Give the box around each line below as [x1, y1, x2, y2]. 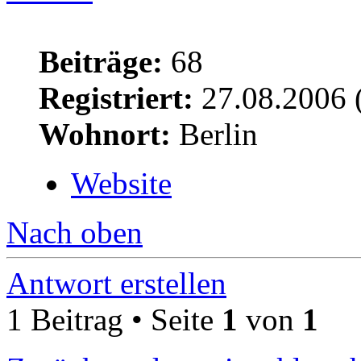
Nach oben [6, 215, 143, 251]
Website [71, 166, 172, 201]
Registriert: [39, 81, 193, 116]
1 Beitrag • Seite [6, 302, 222, 338]
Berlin [171, 117, 258, 152]
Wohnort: [39, 117, 171, 152]
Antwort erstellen [6, 266, 226, 301]
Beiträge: [39, 44, 163, 80]
